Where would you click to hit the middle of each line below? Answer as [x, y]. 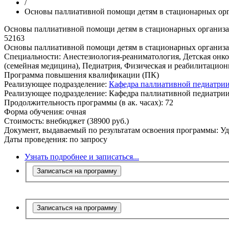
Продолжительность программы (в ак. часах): [84, 102]
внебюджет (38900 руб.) [87, 121]
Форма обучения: [34, 112]
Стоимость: [25, 121]
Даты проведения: [36, 139]
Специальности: [32, 56]
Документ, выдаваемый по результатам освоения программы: [112, 130]
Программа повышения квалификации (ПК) [82, 75]
